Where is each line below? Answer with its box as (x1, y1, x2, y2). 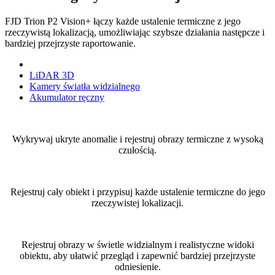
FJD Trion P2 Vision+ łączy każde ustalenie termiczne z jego (5, 15, 241, 26)
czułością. (118, 144, 157, 155)
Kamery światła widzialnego (29, 80, 140, 91)
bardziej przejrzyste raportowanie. (5, 37, 136, 48)
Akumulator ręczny (29, 91, 104, 103)
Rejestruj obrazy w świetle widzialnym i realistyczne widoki (21, 239, 254, 250)
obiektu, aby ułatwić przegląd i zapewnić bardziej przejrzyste (20, 250, 255, 261)
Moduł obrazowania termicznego (29, 58, 157, 69)
